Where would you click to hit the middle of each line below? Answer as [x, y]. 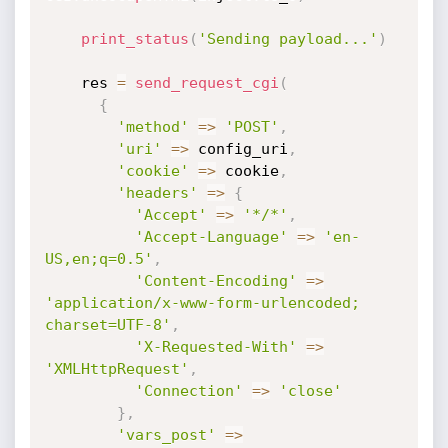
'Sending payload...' [287, 39]
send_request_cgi [206, 83]
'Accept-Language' [211, 237]
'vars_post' [166, 435]
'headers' [157, 193]
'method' [152, 127]
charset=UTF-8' [107, 325]
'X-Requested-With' [215, 347]
